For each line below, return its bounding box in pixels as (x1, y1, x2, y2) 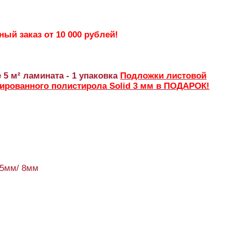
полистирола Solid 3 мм (51, 81, 154, 91)
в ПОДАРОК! (154, 81, 210, 91)
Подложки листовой (120, 71, 207, 81)
